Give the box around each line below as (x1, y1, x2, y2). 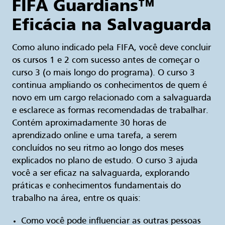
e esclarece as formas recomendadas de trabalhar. (12, 106, 208, 116)
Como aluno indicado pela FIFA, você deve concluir (12, 44, 211, 53)
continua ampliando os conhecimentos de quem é (12, 81, 207, 90)
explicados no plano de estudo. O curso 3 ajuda (12, 157, 198, 166)
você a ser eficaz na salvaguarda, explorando (12, 169, 189, 178)
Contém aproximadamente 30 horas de (12, 119, 166, 128)
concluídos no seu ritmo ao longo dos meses (12, 144, 184, 153)
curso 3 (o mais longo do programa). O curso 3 (12, 69, 195, 78)
